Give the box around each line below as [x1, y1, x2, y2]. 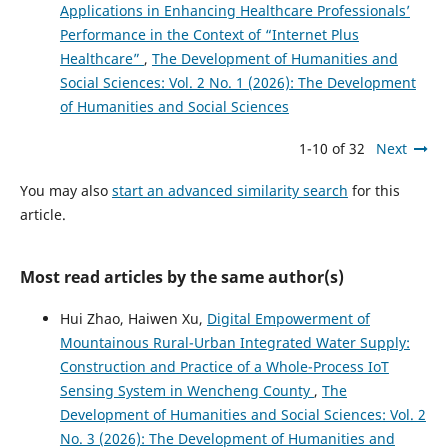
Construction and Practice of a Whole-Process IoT [59, 357, 389, 377]
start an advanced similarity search [111, 181, 348, 201]
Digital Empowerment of [206, 309, 370, 329]
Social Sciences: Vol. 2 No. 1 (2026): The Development [59, 73, 416, 93]
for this [347, 181, 400, 201]
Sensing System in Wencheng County [59, 381, 314, 401]
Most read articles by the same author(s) [19, 266, 344, 289]
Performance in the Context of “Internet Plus [59, 25, 359, 45]
